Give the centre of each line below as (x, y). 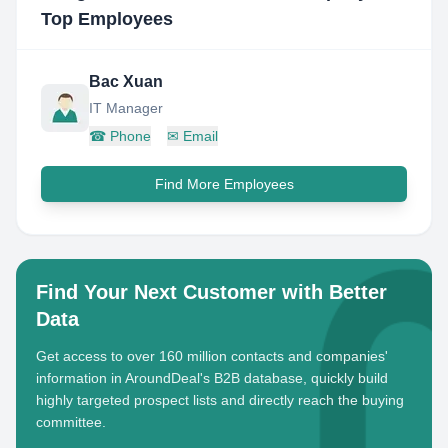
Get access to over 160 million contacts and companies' (212, 356)
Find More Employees (224, 184)
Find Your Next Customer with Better (211, 292)
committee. (71, 422)
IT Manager (126, 108)
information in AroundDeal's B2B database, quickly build (212, 378)
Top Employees (107, 19)
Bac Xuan (126, 81)
